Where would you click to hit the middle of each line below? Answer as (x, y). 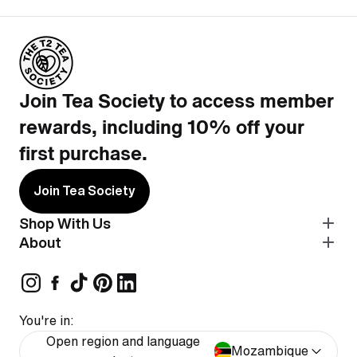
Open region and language (124, 341)
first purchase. (83, 155)
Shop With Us (65, 223)
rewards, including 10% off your (162, 129)
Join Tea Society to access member (177, 102)
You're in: (47, 320)
